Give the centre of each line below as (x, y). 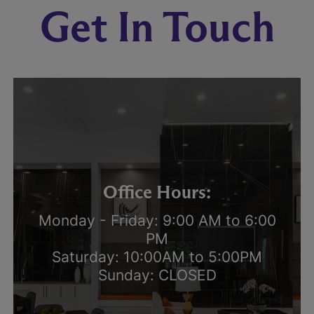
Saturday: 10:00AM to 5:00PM (157, 257)
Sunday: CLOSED (157, 275)
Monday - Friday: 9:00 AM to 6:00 (157, 221)
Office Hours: (157, 192)
